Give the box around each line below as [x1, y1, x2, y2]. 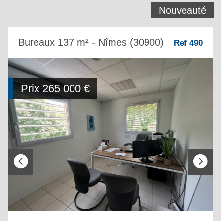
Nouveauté [159, 4, 206, 16]
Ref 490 [174, 38, 203, 48]
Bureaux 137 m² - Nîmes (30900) [18, 37, 164, 48]
